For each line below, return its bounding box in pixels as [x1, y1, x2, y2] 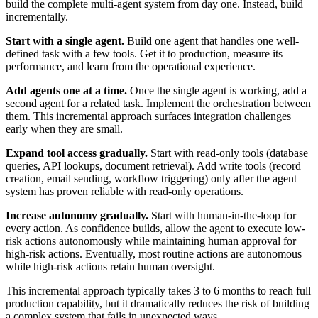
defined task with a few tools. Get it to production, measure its [6, 47, 283, 60]
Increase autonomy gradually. [6, 209, 148, 221]
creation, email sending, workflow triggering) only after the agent [6, 172, 297, 185]
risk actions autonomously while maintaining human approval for [6, 234, 296, 247]
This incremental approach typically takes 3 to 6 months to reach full [6, 284, 311, 297]
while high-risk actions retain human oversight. [6, 260, 215, 273]
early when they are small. [6, 122, 123, 135]
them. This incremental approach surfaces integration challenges [6, 109, 291, 122]
